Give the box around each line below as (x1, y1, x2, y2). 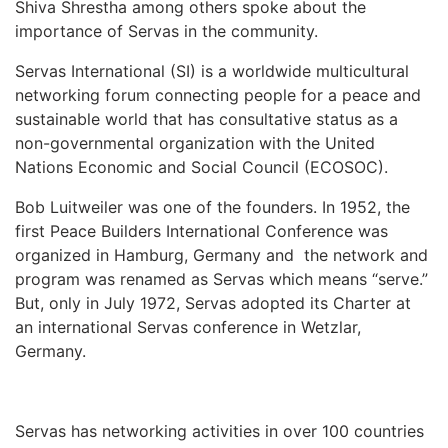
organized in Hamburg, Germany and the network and (15, 244, 428, 265)
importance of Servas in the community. (15, 20, 318, 41)
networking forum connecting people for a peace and (15, 84, 421, 105)
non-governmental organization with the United (15, 132, 375, 153)
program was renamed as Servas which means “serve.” (15, 268, 428, 289)
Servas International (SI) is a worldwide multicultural (15, 60, 409, 81)
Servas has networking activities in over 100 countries (15, 420, 424, 441)
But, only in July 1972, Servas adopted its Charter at (15, 292, 411, 313)
